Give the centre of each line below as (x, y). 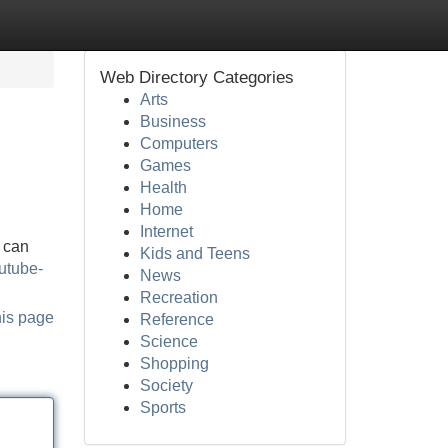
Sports (162, 407)
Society (166, 385)
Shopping (174, 363)
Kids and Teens (194, 253)
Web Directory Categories (196, 77)
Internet (166, 231)
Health (163, 187)
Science (168, 341)
